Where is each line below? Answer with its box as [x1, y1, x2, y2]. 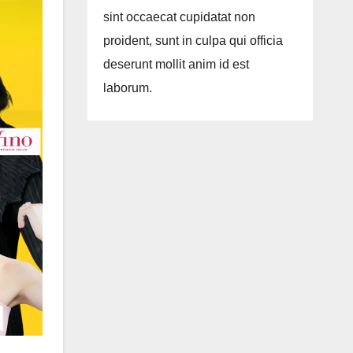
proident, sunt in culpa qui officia [102, 34, 283, 48]
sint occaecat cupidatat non [102, 10, 255, 24]
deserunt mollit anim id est [102, 58, 249, 72]
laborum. [102, 81, 152, 95]
